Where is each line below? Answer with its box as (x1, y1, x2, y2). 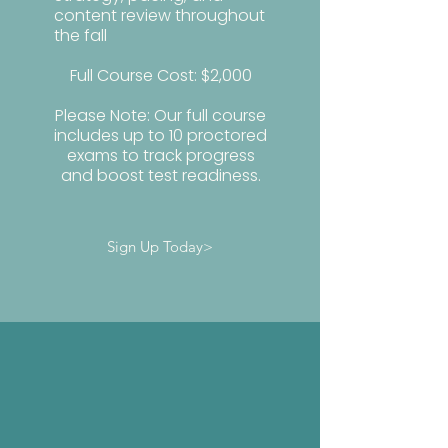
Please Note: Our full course (55, 104, 266, 127)
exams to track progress (66, 144, 255, 167)
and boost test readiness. (60, 164, 261, 187)
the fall (54, 24, 107, 47)
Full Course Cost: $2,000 (69, 64, 252, 87)
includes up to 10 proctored (54, 124, 267, 147)
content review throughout (54, 4, 265, 27)
